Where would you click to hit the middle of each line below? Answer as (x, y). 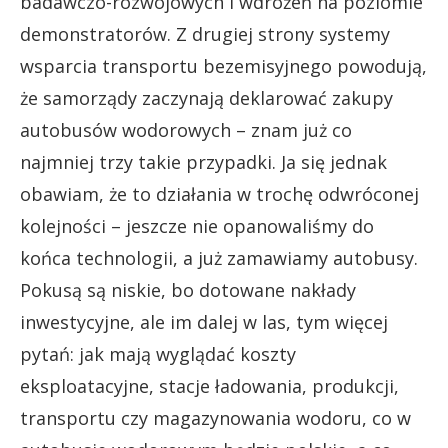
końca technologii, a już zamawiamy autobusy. (219, 258)
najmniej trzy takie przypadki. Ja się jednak (203, 162)
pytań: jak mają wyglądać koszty (158, 354)
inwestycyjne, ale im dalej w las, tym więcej (204, 322)
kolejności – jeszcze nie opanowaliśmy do (197, 226)
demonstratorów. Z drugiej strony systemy (205, 34)
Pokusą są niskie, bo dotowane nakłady (188, 290)
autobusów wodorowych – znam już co (186, 130)
